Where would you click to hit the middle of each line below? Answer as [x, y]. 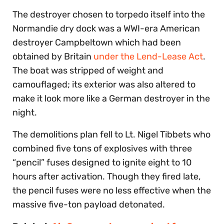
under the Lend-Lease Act [148, 56]
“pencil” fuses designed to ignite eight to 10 [102, 162]
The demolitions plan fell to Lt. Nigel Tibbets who [111, 134]
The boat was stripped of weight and [88, 70]
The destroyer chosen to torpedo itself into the [109, 14]
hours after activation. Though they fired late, [106, 176]
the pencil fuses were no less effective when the [112, 190]
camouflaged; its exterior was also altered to [104, 84]
